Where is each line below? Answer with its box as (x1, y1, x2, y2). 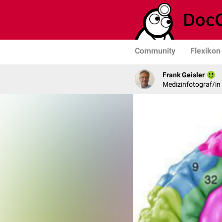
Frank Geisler (163, 70, 205, 79)
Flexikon (190, 46, 221, 55)
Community (135, 46, 175, 55)
